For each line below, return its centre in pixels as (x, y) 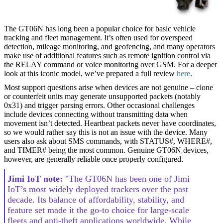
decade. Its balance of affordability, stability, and (96, 199)
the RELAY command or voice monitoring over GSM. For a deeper (111, 64)
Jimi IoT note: (36, 178)
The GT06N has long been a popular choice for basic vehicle (100, 28)
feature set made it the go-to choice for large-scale (98, 210)
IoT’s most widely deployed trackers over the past (98, 189)
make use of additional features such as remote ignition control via (107, 55)
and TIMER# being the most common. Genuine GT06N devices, (106, 150)
